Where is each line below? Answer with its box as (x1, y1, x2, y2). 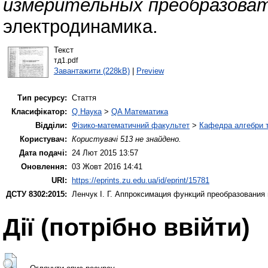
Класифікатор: (11, 107, 67, 117)
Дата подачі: (19, 148, 67, 158)
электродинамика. (3, 16, 158, 38)
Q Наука (72, 107, 102, 117)
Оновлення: (21, 162, 67, 172)
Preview (136, 66, 164, 75)
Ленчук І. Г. (72, 190, 112, 199)
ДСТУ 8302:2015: (6, 190, 67, 199)
